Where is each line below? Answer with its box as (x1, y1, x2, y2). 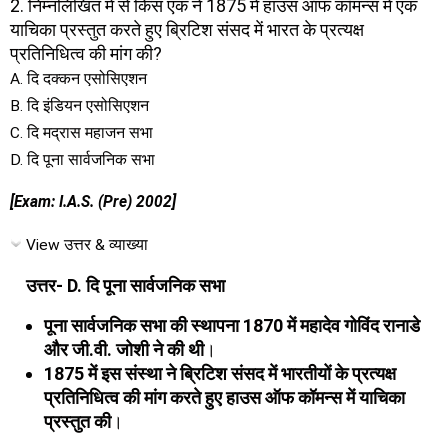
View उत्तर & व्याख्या (26, 235, 148, 254)
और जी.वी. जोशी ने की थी (44, 338, 204, 360)
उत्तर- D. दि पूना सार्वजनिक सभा (26, 275, 225, 296)
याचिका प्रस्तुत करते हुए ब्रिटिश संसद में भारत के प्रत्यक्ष (10, 18, 364, 40)
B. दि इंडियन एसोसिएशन (10, 96, 149, 115)
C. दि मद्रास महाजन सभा (10, 123, 153, 142)
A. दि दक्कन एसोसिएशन (10, 69, 147, 88)
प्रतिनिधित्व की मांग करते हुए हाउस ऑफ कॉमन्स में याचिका (44, 386, 405, 408)
